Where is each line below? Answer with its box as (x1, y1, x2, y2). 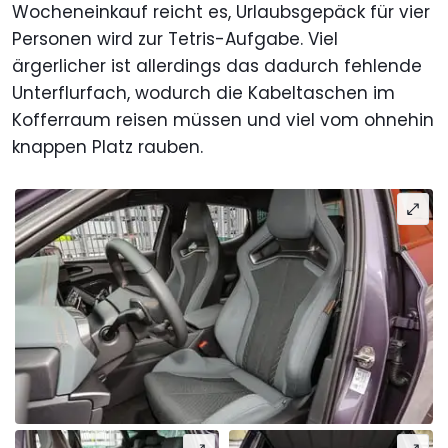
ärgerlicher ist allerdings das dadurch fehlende (12, 54, 422, 79)
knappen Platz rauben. (12, 135, 203, 160)
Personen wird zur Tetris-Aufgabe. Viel (12, 27, 338, 52)
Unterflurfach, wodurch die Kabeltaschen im (12, 81, 395, 106)
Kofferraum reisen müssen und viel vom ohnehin (12, 108, 434, 133)
